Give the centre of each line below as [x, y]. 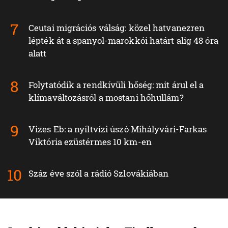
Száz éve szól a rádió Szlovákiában [99, 174]
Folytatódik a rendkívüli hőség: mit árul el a [116, 85]
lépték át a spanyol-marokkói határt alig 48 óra [123, 41]
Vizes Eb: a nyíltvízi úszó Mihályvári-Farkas [118, 129]
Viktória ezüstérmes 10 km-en [90, 142]
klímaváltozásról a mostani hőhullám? [106, 98]
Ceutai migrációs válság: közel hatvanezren [117, 28]
